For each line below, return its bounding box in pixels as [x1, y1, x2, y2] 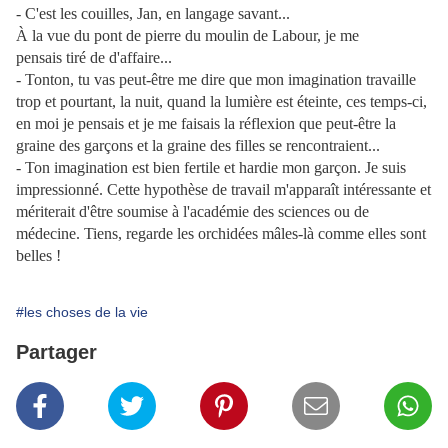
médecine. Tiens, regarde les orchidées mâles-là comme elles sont [16, 225, 426, 242]
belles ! [16, 247, 61, 264]
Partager [16, 341, 97, 363]
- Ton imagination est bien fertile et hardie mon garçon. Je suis [16, 159, 406, 176]
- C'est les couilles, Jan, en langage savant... [16, 5, 290, 22]
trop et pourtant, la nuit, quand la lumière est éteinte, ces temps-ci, [16, 93, 427, 110]
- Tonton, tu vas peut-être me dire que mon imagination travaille [16, 71, 416, 88]
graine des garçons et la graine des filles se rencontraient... [16, 137, 380, 154]
